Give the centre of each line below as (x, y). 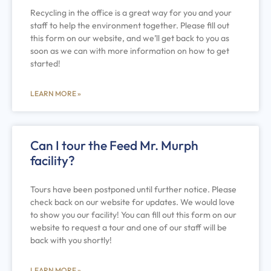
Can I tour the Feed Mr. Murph (114, 145)
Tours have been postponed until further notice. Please (133, 189)
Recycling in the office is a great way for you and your (131, 12)
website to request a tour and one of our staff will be (129, 227)
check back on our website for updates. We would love (132, 202)
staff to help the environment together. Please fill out (130, 25)
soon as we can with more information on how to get (130, 51)
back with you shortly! (71, 240)
